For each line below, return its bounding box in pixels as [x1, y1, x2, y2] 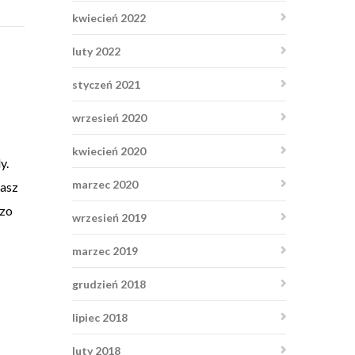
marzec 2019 [72, 244, 138, 258]
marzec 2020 [72, 177, 138, 191]
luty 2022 [72, 44, 120, 58]
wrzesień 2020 [72, 111, 147, 124]
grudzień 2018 [72, 277, 146, 291]
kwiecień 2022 [72, 11, 146, 25]
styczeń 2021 [72, 78, 140, 91]
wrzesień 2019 [72, 211, 147, 224]
